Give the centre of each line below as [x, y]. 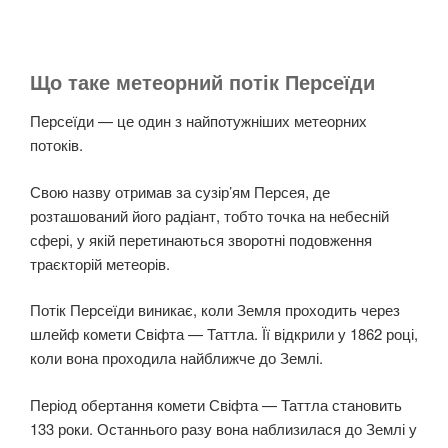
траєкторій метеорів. [100, 263]
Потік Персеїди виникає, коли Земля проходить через [215, 310]
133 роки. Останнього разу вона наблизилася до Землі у [223, 428]
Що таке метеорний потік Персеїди [202, 82]
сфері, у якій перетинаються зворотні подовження [201, 239]
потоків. [56, 145]
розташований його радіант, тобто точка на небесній [209, 215]
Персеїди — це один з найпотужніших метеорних [198, 121]
